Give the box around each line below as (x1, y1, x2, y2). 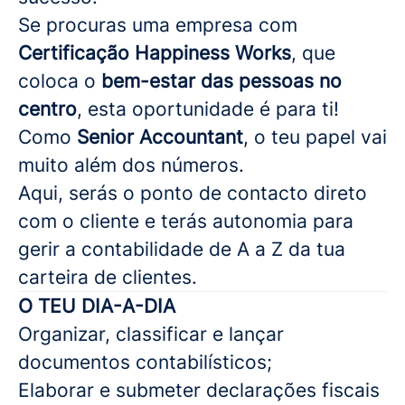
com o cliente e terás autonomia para (18, 210, 353, 232)
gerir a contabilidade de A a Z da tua (18, 238, 345, 260)
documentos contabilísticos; (18, 351, 272, 373)
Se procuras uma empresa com (18, 14, 297, 36)
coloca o (18, 70, 101, 92)
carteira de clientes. (18, 266, 197, 288)
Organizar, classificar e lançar (18, 323, 284, 345)
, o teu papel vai (243, 126, 387, 148)
